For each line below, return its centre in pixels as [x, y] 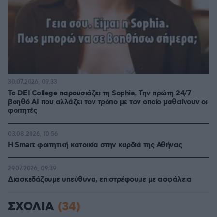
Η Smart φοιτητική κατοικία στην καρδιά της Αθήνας [95, 145]
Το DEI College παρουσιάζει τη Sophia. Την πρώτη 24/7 [99, 93]
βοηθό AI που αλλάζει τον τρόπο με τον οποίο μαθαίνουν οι [108, 102]
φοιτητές [22, 111]
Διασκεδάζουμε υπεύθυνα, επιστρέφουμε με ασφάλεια [100, 180]
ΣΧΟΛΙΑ [33, 207]
